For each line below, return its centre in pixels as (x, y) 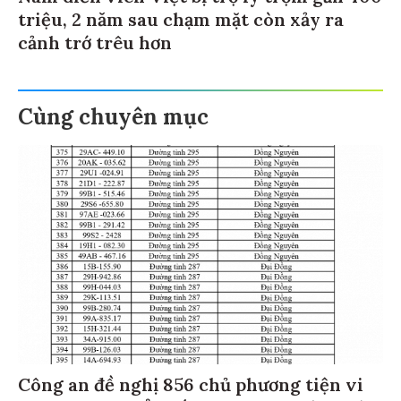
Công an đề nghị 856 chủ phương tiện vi (191, 388)
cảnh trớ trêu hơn (95, 46)
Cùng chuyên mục (113, 120)
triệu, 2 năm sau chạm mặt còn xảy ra (181, 22)
